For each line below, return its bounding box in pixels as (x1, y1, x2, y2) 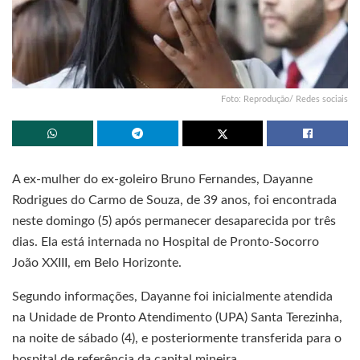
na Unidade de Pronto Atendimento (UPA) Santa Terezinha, (12, 310, 342, 324)
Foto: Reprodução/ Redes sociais (221, 94, 348, 104)
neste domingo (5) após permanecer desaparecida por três (12, 214, 336, 227)
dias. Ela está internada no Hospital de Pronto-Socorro (12, 235, 319, 248)
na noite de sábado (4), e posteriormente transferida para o (12, 331, 342, 345)
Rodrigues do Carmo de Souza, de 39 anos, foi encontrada (12, 193, 337, 207)
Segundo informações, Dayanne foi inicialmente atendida (12, 289, 333, 303)
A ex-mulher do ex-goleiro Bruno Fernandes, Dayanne (12, 172, 313, 186)
